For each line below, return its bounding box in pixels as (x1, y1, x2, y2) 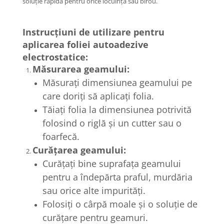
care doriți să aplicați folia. (42, 89, 154, 102)
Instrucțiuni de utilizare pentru (22, 25, 164, 38)
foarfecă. (42, 130, 79, 142)
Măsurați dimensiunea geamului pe (42, 76, 192, 88)
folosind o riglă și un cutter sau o (42, 116, 181, 129)
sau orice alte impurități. (42, 184, 145, 196)
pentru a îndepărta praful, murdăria (42, 170, 192, 183)
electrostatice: (22, 50, 88, 63)
